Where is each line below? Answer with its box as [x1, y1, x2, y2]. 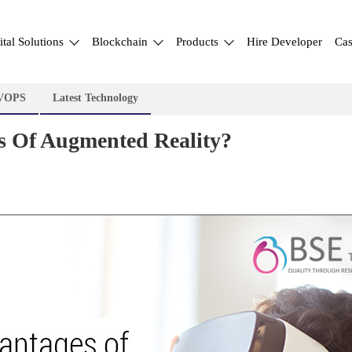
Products [176, 35, 222, 48]
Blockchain [92, 35, 151, 48]
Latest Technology [53, 92, 138, 104]
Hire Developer [247, 35, 322, 48]
